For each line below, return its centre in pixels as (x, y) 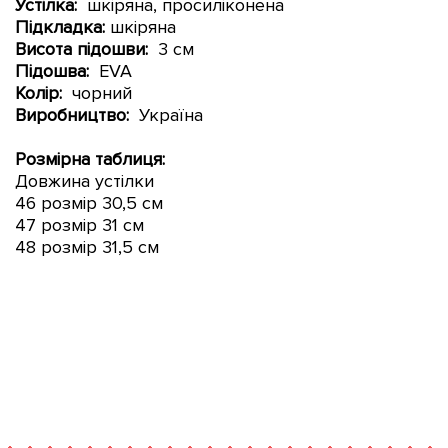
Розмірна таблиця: (90, 158)
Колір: (38, 92)
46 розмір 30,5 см (89, 202)
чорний (97, 92)
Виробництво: (74, 114)
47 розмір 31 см (79, 224)
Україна (168, 114)
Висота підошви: (81, 48)
